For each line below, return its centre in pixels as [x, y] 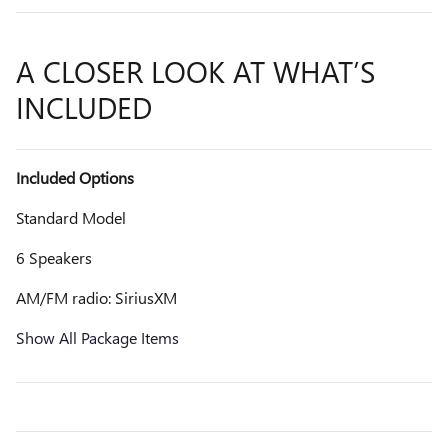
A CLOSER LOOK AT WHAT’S [195, 71]
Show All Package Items [97, 338]
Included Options [75, 178]
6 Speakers [54, 258]
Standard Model [71, 218]
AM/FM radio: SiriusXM [96, 298]
